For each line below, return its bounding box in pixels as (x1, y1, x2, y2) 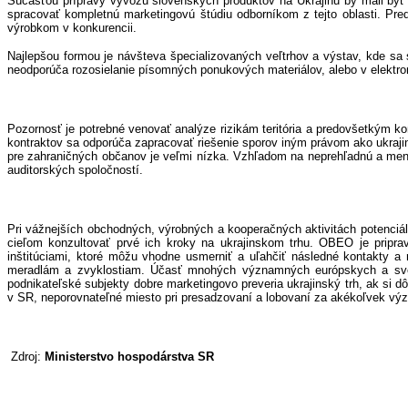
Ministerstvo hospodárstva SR (45, 349, 214, 363)
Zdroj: (7, 349, 45, 363)
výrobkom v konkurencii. (7, 20, 137, 35)
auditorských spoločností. (7, 162, 143, 177)
